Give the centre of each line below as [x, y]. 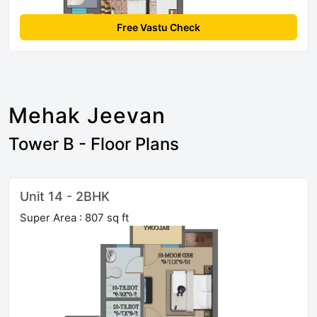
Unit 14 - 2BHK [65, 197]
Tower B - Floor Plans [94, 144]
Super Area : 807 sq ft [74, 218]
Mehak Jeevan [87, 116]
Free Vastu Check [158, 28]
